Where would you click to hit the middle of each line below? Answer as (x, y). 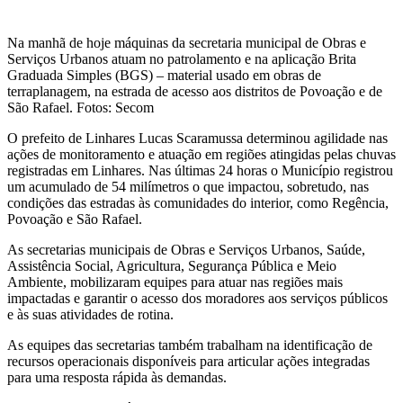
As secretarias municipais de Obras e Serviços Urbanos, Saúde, (186, 249)
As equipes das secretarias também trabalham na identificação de (190, 345)
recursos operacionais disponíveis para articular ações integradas (188, 361)
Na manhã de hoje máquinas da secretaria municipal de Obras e (187, 42)
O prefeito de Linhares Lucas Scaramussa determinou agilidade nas (197, 138)
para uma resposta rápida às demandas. (117, 377)
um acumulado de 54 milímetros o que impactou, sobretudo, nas (188, 186)
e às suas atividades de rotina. (90, 314)
